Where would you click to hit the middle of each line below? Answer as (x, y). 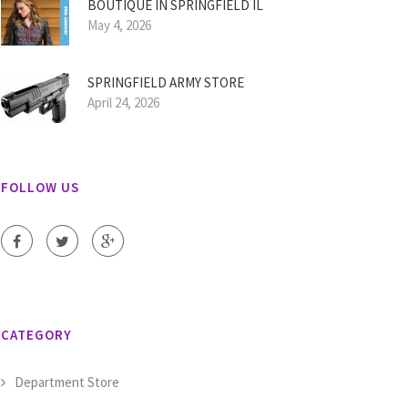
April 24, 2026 (123, 102)
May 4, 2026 (119, 25)
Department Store (67, 382)
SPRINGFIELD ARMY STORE (166, 82)
